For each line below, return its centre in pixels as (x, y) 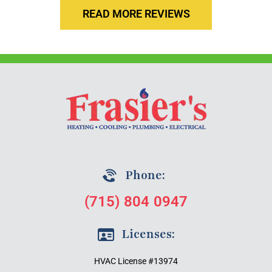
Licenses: (148, 234)
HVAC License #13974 (136, 261)
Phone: (145, 175)
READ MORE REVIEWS (136, 13)
